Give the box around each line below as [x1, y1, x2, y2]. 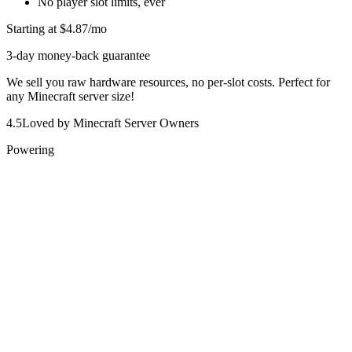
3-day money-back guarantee [6, 49, 150, 63]
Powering [6, 143, 54, 157]
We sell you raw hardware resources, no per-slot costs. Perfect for [6, 75, 330, 90]
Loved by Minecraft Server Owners [22, 116, 199, 130]
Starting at [6, 22, 60, 36]
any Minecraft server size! [6, 90, 134, 104]
